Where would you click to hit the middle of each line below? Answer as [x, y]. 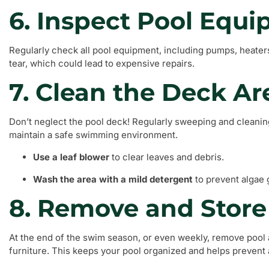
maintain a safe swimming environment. [93, 135]
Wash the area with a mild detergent [113, 179]
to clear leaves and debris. [167, 157]
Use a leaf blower [71, 157]
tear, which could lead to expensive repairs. [102, 63]
